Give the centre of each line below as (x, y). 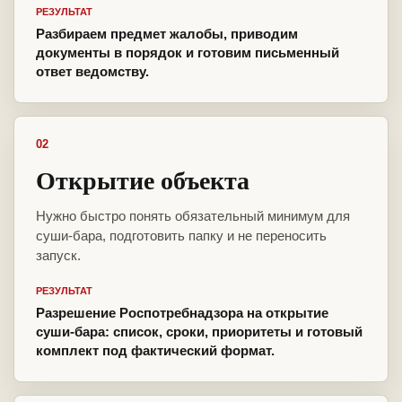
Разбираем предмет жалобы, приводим (167, 34)
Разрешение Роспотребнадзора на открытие (182, 313)
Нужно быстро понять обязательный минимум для (193, 216)
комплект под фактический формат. (155, 351)
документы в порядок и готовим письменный (188, 53)
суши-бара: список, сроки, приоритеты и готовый (199, 332)
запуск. (58, 256)
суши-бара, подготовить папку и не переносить (181, 236)
